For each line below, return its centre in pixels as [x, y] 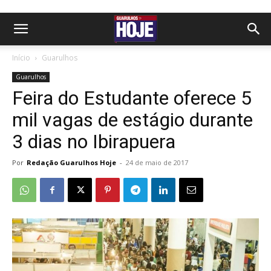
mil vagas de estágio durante [132, 120]
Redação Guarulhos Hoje [71, 162]
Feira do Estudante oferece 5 [132, 98]
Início [21, 58]
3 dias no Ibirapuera [94, 142]
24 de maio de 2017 [157, 162]
